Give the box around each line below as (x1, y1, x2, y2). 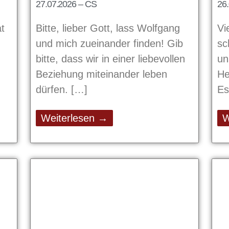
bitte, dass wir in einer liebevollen (36, 53, 185, 64)
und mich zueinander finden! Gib (36, 37, 183, 49)
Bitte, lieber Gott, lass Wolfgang (36, 22, 180, 34)
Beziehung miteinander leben (36, 68, 167, 80)
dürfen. (36, 83, 71, 95)
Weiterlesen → (41, 112, 108, 124)
